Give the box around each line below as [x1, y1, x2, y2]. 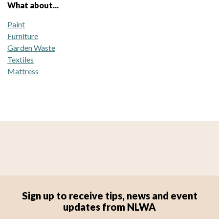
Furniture [7, 31, 38, 41]
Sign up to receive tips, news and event [22, 189, 197, 201]
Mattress [7, 66, 39, 76]
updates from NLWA [63, 200, 156, 213]
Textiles [7, 54, 34, 64]
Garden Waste [7, 43, 55, 52]
